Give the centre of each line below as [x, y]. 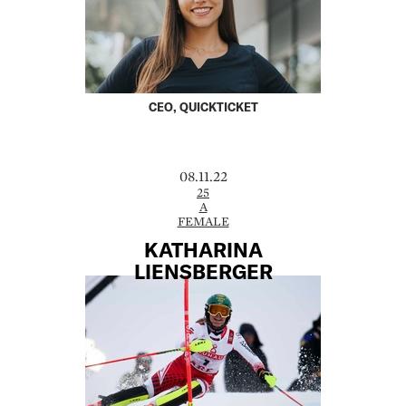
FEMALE [203, 222]
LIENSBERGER [203, 271]
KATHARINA [203, 249]
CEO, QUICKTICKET [203, 107]
